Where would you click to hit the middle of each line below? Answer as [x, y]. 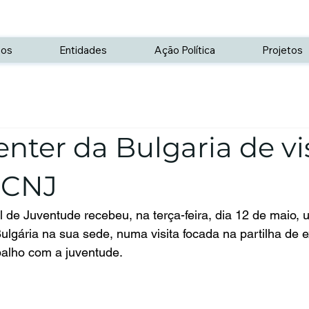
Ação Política [185, 50]
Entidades [83, 50]
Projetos [282, 50]
